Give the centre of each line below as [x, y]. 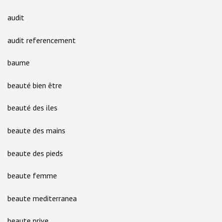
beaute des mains [36, 130]
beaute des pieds [35, 153]
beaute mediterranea [42, 198]
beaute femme [32, 176]
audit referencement [42, 40]
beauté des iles [32, 108]
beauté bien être [35, 85]
